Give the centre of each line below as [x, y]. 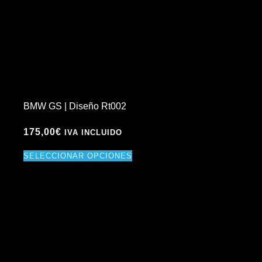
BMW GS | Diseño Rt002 [75, 106]
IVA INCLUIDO [93, 132]
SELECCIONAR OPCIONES [78, 156]
